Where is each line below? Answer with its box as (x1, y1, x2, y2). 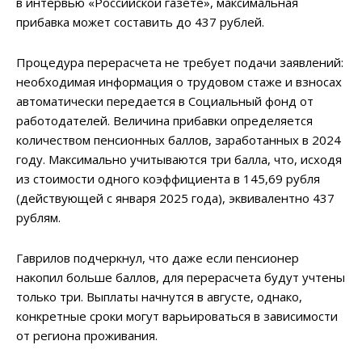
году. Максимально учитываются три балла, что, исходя (16, 151, 342, 168)
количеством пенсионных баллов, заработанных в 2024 (16, 132, 341, 149)
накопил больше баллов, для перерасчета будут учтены (16, 269, 345, 286)
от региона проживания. (16, 327, 158, 344)
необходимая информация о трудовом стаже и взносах (16, 74, 342, 90)
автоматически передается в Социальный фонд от (16, 93, 314, 110)
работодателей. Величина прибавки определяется (16, 112, 313, 129)
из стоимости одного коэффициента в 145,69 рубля (16, 170, 320, 187)
